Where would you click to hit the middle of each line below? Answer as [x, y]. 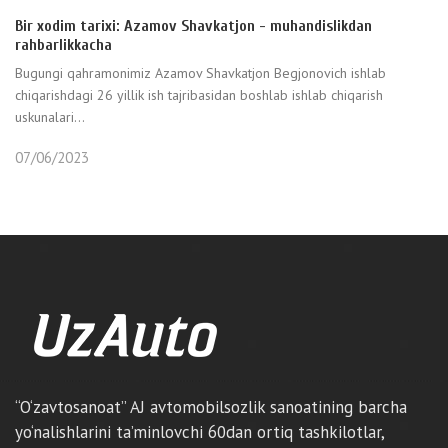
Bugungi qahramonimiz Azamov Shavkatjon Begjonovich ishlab [200, 73]
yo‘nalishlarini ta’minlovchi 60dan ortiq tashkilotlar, [199, 432]
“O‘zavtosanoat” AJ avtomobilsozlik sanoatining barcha [211, 407]
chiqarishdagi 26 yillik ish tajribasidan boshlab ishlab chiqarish [199, 95]
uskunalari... [50, 117]
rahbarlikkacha [63, 45]
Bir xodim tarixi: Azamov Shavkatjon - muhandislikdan [193, 26]
